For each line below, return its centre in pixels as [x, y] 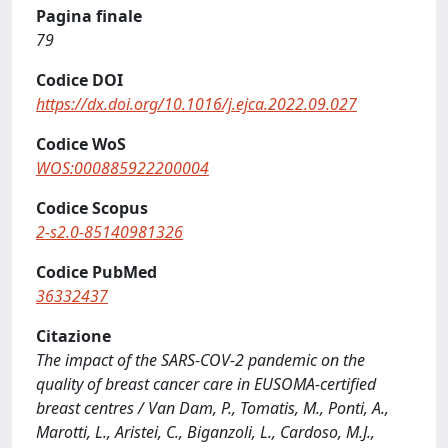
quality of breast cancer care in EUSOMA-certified [206, 384]
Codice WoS [81, 144]
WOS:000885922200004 [122, 168]
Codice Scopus [92, 208]
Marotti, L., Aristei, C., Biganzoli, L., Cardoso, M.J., [205, 432]
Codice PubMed [96, 272]
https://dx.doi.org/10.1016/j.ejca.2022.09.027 [196, 104]
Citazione [73, 336]
